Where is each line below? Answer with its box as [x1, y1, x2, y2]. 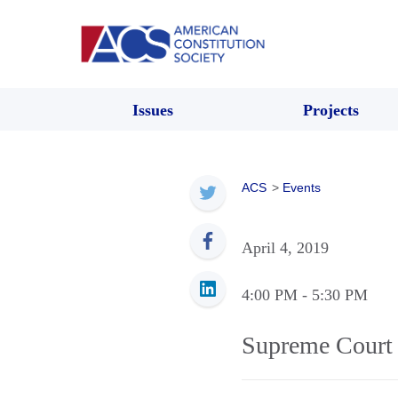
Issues [132, 100, 173, 119]
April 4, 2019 [242, 238, 329, 257]
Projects [302, 100, 359, 119]
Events [283, 179, 321, 195]
